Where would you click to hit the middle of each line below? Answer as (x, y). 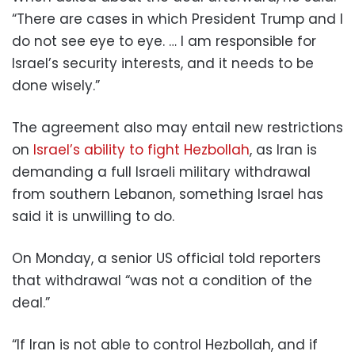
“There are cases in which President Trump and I (177, 19)
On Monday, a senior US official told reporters (166, 258)
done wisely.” (56, 85)
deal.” (31, 302)
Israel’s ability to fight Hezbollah (141, 149)
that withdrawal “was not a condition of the (162, 280)
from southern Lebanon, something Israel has (168, 194)
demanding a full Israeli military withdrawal (161, 172)
